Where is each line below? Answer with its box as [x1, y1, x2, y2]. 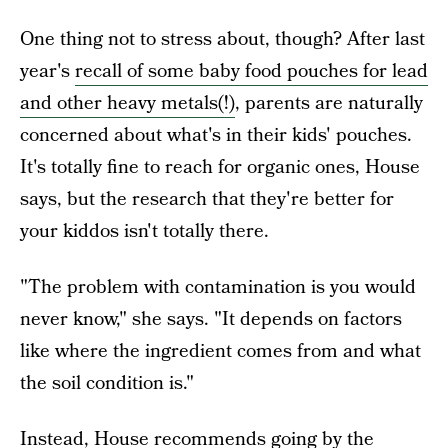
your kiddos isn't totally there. [20, 218, 269, 245]
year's [20, 58, 75, 85]
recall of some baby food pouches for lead [75, 58, 428, 85]
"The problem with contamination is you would [20, 274, 416, 301]
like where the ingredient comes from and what [20, 338, 421, 365]
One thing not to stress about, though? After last [20, 26, 425, 53]
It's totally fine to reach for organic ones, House [20, 154, 420, 181]
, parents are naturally [235, 90, 423, 117]
